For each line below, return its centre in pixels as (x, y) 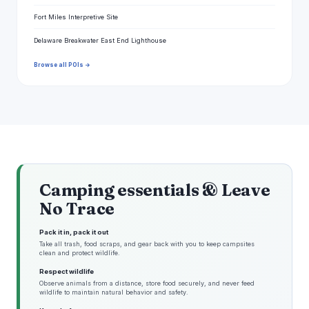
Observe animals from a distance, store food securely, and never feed (147, 283)
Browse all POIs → (62, 65)
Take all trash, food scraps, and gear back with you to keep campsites (147, 244)
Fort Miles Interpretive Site (76, 17)
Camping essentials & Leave (155, 190)
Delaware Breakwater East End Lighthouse (100, 41)
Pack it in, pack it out (74, 232)
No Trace (77, 209)
